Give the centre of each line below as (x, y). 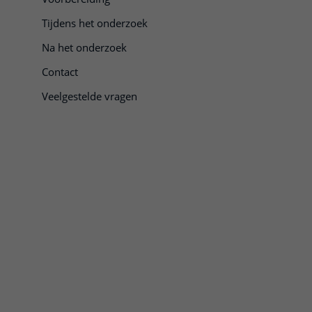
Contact (60, 72)
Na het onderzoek (84, 47)
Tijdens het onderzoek (95, 23)
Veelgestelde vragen (89, 96)
